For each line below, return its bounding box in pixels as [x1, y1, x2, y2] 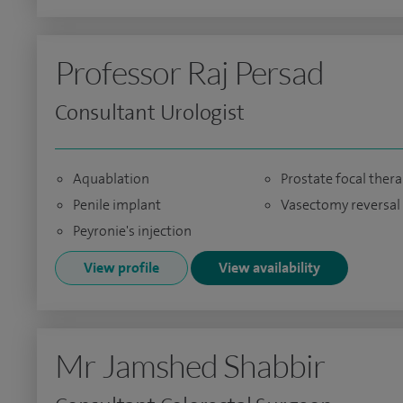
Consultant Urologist [55, 98, 245, 127]
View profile [84, 258, 159, 277]
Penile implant [73, 195, 161, 214]
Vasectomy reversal [280, 195, 400, 214]
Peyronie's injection [73, 221, 192, 240]
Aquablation [73, 169, 149, 188]
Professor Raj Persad [55, 52, 324, 92]
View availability [219, 258, 320, 277]
